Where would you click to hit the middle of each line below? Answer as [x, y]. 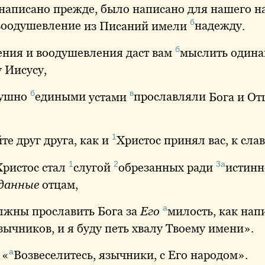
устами [108, 97]
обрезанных [151, 167]
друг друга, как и [63, 140]
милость [190, 211]
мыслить [204, 52]
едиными [60, 97]
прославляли [170, 97]
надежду [218, 26]
